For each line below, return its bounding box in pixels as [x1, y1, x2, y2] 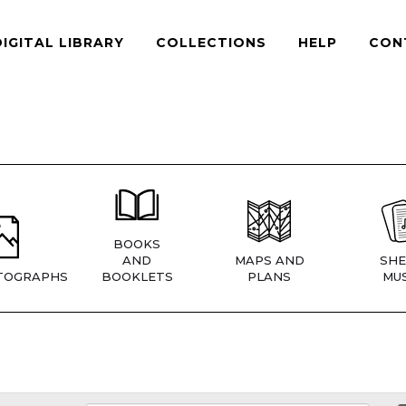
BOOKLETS [101, 269, 173, 285]
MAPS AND [234, 253, 304, 268]
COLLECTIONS [156, 34, 266, 51]
